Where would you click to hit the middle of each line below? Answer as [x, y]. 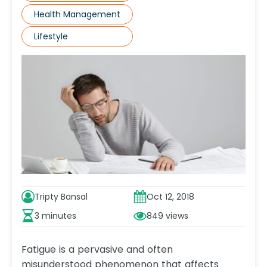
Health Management [77, 14]
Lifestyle [51, 37]
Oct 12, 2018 [170, 197]
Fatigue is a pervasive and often [97, 250]
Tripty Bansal [61, 197]
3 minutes [55, 216]
